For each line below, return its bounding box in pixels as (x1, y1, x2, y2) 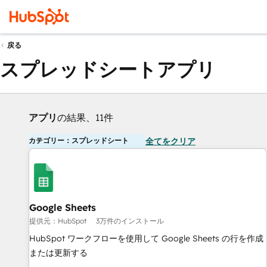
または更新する (29, 247, 88, 258)
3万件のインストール (96, 216, 164, 225)
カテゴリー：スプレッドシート (29, 136, 129, 145)
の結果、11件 (57, 111, 113, 123)
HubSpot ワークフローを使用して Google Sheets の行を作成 (29, 233, 263, 244)
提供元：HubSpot (29, 216, 86, 225)
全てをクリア (145, 136, 195, 147)
